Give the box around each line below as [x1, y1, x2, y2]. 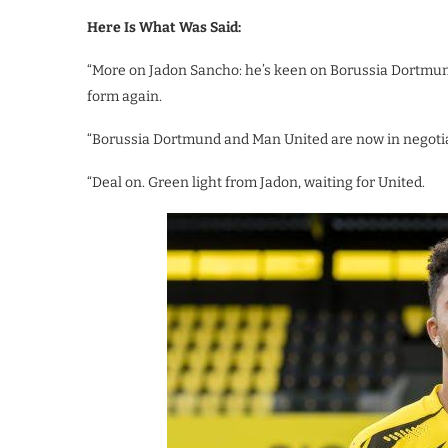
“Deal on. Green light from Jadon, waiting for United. [87, 174, 425, 192]
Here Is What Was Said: [87, 19, 241, 37]
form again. [87, 88, 162, 106]
